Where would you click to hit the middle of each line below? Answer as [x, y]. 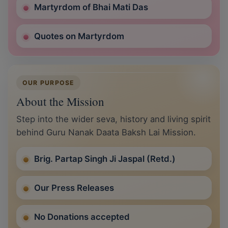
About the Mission [60, 102]
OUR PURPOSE [49, 83]
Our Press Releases [74, 188]
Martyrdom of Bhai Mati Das [91, 7]
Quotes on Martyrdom [79, 36]
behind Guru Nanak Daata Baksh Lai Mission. [106, 133]
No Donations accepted [82, 217]
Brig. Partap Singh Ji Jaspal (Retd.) [105, 159]
